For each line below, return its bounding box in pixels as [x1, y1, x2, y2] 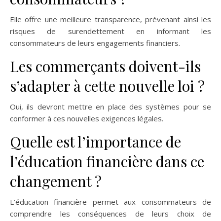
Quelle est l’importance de [10, 132, 181, 152]
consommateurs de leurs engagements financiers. [10, 38, 180, 48]
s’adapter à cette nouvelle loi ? [10, 76, 205, 96]
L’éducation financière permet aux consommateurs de [10, 197, 211, 207]
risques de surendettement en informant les [10, 26, 211, 37]
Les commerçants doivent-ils [10, 56, 201, 76]
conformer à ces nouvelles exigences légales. [10, 113, 163, 124]
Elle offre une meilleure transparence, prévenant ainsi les [10, 14, 211, 25]
